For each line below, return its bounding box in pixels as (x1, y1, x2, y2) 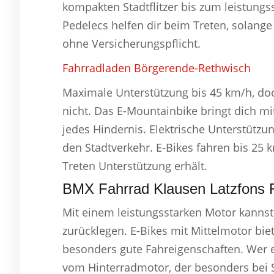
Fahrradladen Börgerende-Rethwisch (62, 61, 251, 76)
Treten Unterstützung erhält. (62, 158, 207, 174)
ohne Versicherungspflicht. (62, 36, 201, 51)
